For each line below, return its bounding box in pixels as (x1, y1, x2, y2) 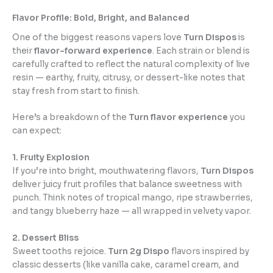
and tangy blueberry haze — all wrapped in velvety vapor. (12, 206, 251, 217)
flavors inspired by (169, 246, 249, 257)
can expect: (12, 126, 62, 136)
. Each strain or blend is (152, 45, 250, 56)
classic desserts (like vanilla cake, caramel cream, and (12, 260, 239, 271)
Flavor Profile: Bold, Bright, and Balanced (12, 13, 190, 23)
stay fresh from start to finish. (12, 85, 140, 96)
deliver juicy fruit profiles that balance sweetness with (12, 179, 242, 190)
